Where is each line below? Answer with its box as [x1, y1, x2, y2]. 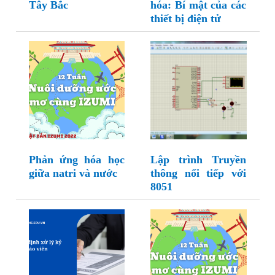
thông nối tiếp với [150, 167, 246, 180]
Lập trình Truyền [150, 153, 246, 166]
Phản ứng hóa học [28, 153, 125, 166]
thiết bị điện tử [150, 12, 221, 25]
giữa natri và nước [28, 167, 117, 180]
